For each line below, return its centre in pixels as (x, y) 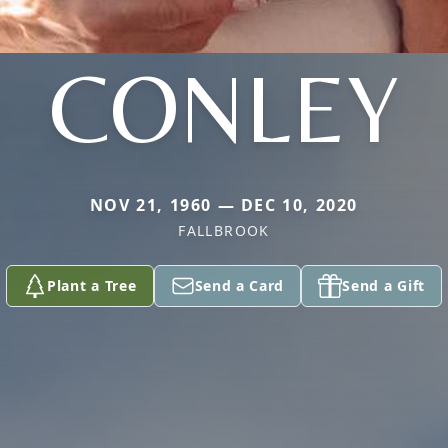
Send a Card (239, 285)
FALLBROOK (224, 230)
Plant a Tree (92, 285)
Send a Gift (383, 285)
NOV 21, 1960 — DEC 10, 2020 (224, 205)
